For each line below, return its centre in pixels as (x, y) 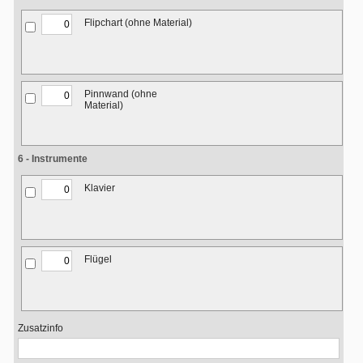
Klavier (100, 188)
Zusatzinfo (41, 328)
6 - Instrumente (53, 159)
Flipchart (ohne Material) (138, 23)
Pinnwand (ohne (121, 94)
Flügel (98, 259)
